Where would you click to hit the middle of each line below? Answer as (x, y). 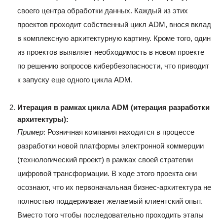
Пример (30, 132)
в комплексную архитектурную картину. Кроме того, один (114, 38)
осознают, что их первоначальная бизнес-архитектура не (114, 187)
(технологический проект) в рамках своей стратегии (105, 160)
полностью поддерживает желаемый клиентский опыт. (110, 201)
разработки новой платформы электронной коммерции (110, 146)
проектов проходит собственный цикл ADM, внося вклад (114, 25)
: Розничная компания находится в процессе (119, 132)
